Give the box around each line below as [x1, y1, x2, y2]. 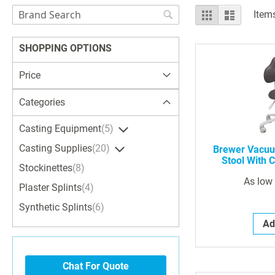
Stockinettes [19, 162, 72, 174]
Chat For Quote [62, 260, 129, 272]
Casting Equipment [19, 123, 101, 134]
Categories [19, 96, 65, 108]
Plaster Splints [19, 182, 82, 193]
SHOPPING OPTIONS [19, 42, 112, 54]
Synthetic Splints [19, 201, 92, 213]
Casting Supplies [19, 142, 92, 154]
